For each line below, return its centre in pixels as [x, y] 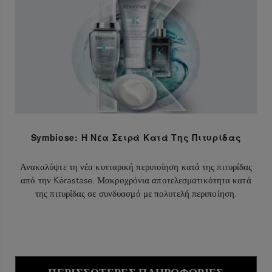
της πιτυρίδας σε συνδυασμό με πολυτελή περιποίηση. [136, 193]
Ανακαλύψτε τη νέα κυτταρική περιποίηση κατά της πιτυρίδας [136, 166]
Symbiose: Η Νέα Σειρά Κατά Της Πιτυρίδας [136, 137]
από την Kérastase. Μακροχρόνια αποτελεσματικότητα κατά [136, 180]
